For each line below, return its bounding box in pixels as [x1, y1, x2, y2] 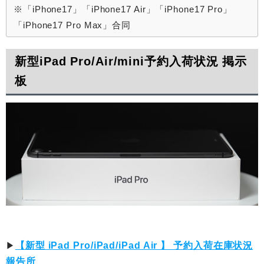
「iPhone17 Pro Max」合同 [14, 19, 131, 30]
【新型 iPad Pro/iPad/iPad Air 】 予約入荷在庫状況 [15, 240, 253, 251]
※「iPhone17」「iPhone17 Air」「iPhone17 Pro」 [14, 4, 233, 14]
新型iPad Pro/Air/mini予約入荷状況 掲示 [15, 54, 247, 68]
